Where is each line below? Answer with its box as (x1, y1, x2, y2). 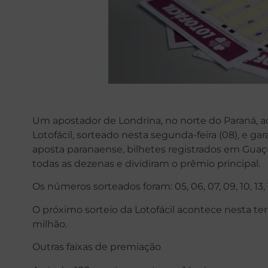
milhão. (32, 218, 67, 230)
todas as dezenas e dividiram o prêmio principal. (32, 158, 260, 169)
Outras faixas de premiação (32, 241, 161, 253)
